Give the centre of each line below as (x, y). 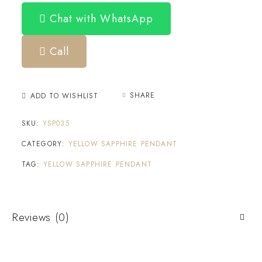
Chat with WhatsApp (100, 18)
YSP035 (56, 123)
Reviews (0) (41, 217)
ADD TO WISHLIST (64, 96)
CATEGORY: (45, 144)
